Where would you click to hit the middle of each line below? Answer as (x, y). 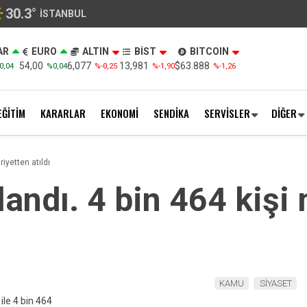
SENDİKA (171, 113)
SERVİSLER (227, 113)
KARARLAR (63, 113)
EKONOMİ (120, 113)
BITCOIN (209, 51)
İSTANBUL (63, 13)
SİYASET (276, 283)
